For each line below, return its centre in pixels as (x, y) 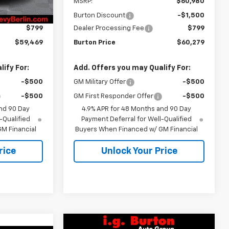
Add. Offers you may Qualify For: (132, 68)
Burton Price (95, 42)
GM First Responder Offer (114, 96)
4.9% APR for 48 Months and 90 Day (137, 109)
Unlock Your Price (139, 151)
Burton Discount (100, 15)
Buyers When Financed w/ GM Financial (137, 129)
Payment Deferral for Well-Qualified (137, 119)
